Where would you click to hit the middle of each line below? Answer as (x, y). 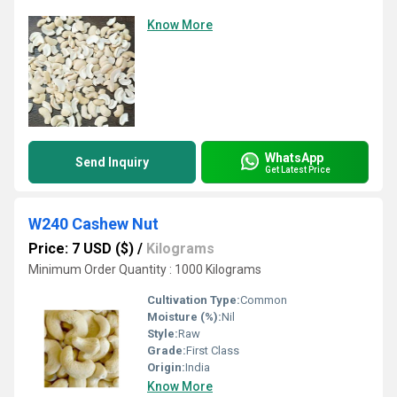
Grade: (167, 350)
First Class (213, 350)
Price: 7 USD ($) (81, 249)
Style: (163, 334)
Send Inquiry (112, 162)
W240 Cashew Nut (93, 224)
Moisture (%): (184, 317)
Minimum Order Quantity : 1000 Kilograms (145, 269)
